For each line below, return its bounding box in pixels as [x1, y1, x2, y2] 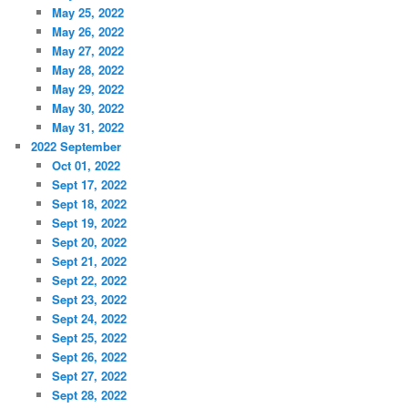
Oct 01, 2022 [51, 157, 120, 175]
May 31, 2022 [51, 118, 124, 137]
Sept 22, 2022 [51, 271, 127, 290]
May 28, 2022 [51, 61, 124, 79]
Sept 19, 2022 [51, 214, 127, 232]
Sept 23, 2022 [51, 291, 127, 309]
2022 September [31, 138, 122, 156]
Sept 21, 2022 [51, 252, 127, 270]
